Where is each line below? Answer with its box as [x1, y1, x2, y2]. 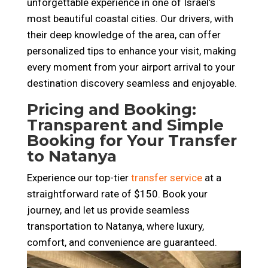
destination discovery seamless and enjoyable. [26, 77, 237, 89]
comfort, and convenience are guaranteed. [26, 236, 217, 248]
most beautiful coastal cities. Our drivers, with [26, 13, 233, 25]
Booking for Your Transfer [26, 131, 237, 150]
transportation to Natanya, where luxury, [26, 220, 204, 232]
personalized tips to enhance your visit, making [26, 45, 236, 57]
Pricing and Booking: [26, 100, 196, 119]
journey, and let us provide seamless [26, 204, 190, 216]
